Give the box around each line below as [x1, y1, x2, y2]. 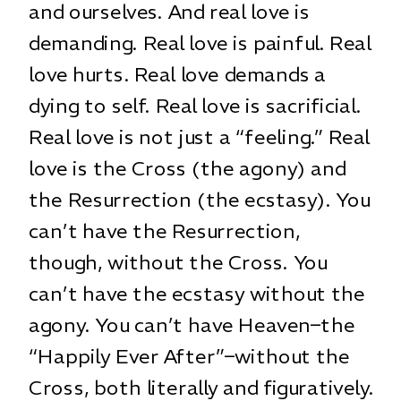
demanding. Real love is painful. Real [29, 30, 371, 55]
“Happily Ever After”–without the [29, 343, 350, 369]
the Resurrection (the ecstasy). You [29, 186, 370, 212]
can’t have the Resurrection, [29, 218, 301, 243]
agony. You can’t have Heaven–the [29, 311, 355, 337]
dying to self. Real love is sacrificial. [29, 92, 362, 118]
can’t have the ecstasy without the [29, 280, 365, 306]
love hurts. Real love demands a [29, 61, 326, 87]
